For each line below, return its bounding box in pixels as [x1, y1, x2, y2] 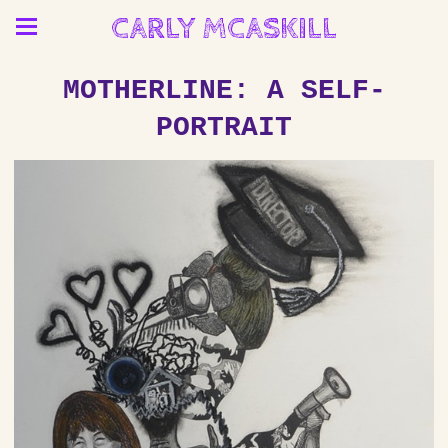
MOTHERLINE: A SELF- [62, 75, 386, 106]
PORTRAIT [156, 112, 292, 143]
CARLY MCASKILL [111, 11, 337, 47]
